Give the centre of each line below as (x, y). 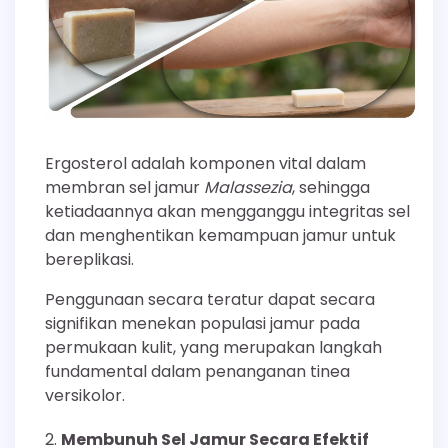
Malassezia (248, 188)
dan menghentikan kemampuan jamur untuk (220, 236)
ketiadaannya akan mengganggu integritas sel (227, 212)
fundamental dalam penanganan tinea (197, 372)
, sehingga (331, 188)
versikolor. (85, 396)
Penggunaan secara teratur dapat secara (210, 300)
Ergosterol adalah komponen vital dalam (205, 164)
